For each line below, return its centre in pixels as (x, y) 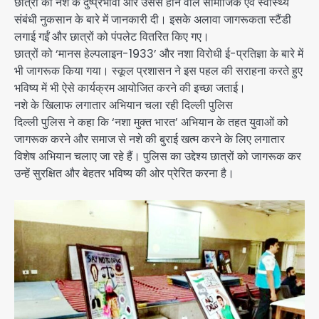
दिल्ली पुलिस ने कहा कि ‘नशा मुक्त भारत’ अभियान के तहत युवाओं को (151, 122)
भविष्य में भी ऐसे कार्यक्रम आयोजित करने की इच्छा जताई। (130, 88)
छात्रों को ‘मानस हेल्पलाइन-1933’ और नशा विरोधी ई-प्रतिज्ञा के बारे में (159, 54)
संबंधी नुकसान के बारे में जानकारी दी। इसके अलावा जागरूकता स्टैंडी (153, 20)
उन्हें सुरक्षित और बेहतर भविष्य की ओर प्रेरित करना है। (124, 174)
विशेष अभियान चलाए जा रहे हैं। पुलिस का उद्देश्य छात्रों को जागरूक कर (158, 157)
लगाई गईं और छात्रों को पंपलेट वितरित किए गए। (112, 37)
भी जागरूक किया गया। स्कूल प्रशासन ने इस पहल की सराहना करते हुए (158, 71)
